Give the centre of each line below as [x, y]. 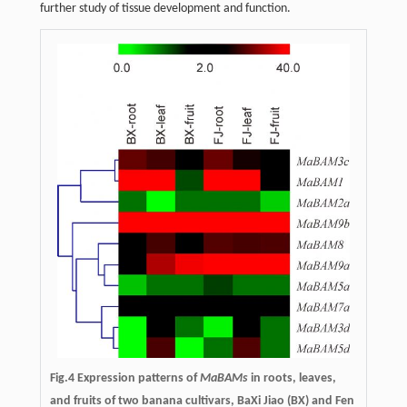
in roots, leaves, [292, 378]
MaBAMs [223, 378]
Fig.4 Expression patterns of [124, 378]
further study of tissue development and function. [165, 9]
